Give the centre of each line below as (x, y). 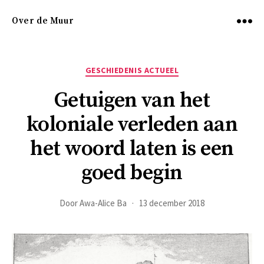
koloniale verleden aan (132, 124)
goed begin (132, 173)
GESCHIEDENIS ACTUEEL (132, 70)
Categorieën (159, 68)
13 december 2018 (172, 203)
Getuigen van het (132, 100)
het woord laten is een (132, 148)
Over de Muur (43, 21)
